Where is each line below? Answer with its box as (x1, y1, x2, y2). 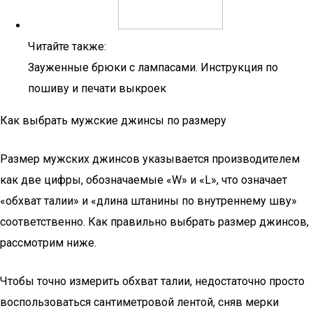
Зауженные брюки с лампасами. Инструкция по (28, 61, 278, 74)
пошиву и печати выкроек (28, 82, 166, 95)
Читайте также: (28, 40, 106, 53)
